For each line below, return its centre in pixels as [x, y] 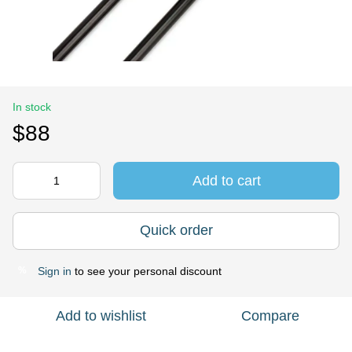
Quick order [176, 231]
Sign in [55, 271]
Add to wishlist [101, 315]
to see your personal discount [147, 271]
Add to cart [226, 180]
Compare [270, 315]
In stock [32, 106]
